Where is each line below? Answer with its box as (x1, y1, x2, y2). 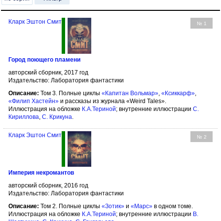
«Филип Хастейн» (8, 97, 59, 105)
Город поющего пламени (8, 56, 80, 63)
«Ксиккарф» (161, 89, 195, 97)
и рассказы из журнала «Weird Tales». (59, 97, 166, 105)
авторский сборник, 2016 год (8, 182, 88, 189)
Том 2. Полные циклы (39, 202, 102, 210)
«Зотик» (102, 202, 124, 210)
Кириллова (8, 113, 39, 120)
